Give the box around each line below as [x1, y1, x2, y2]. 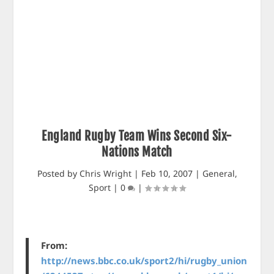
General [202, 168, 235, 179]
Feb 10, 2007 [141, 168, 193, 179]
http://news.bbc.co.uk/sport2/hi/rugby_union [41, 254, 248, 267]
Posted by [37, 168, 80, 179]
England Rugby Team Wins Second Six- [42, 128, 232, 144]
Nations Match [102, 144, 172, 160]
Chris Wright [79, 168, 131, 179]
